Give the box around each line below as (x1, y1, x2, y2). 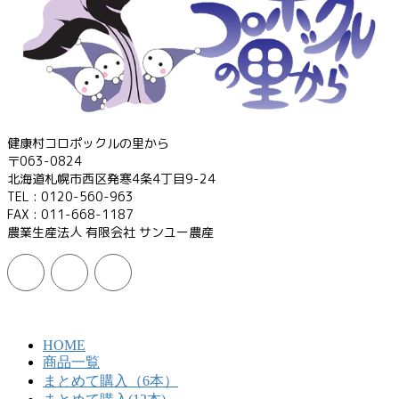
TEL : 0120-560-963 (7, 188, 134, 206)
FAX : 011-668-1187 (7, 206, 134, 224)
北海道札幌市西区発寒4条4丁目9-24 (7, 170, 216, 188)
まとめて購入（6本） (43, 373, 178, 389)
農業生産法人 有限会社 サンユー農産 (7, 224, 214, 241)
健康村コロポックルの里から (7, 134, 169, 152)
